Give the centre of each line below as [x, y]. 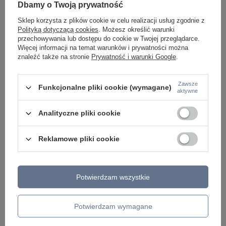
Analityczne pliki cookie [79, 113]
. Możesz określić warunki [136, 30]
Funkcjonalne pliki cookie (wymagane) [105, 88]
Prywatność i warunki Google [134, 57]
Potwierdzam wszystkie [113, 177]
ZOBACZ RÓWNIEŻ [58, 159]
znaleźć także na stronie [54, 57]
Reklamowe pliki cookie [79, 139]
